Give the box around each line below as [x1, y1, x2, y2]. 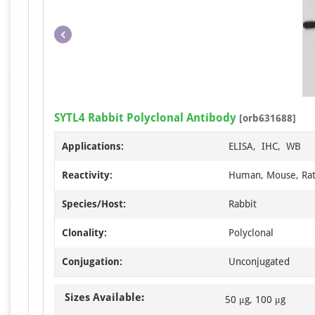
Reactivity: [62, 169, 112, 181]
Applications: [62, 141, 124, 152]
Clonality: [62, 227, 107, 238]
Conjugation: [62, 256, 122, 267]
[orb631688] [236, 112, 296, 124]
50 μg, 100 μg [225, 294, 285, 305]
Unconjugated [229, 256, 290, 267]
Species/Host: [62, 198, 126, 210]
